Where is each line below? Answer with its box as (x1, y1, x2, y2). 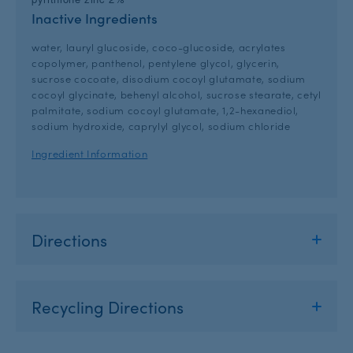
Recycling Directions (32, 297, 188, 314)
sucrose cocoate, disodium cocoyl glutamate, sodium (32, 72, 306, 84)
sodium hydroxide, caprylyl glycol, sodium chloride (32, 120, 291, 131)
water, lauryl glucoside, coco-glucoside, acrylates (32, 41, 286, 52)
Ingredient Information (32, 148, 148, 159)
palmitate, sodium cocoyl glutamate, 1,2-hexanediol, (32, 104, 299, 115)
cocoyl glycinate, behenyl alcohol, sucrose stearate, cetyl (32, 88, 321, 99)
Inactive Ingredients (32, 10, 158, 24)
